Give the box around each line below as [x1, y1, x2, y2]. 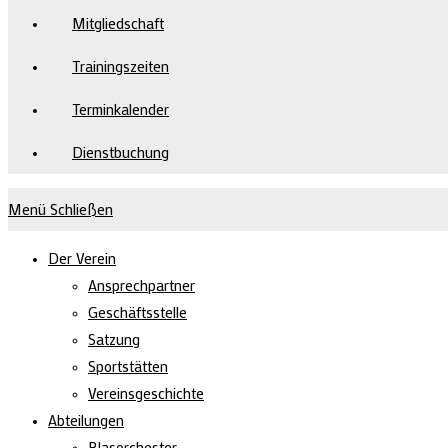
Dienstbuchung [72, 142, 169, 162]
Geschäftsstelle [88, 302, 187, 322]
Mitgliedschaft [72, 13, 164, 33]
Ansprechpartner [88, 275, 195, 295]
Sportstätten [88, 356, 168, 376]
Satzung [88, 329, 140, 349]
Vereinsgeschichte [88, 383, 204, 403]
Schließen [50, 199, 113, 219]
